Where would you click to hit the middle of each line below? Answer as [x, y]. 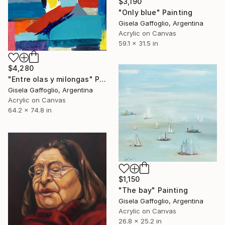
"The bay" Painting [153, 190]
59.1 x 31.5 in [138, 43]
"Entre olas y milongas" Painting [103, 79]
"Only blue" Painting [156, 13]
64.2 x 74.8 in [30, 110]
